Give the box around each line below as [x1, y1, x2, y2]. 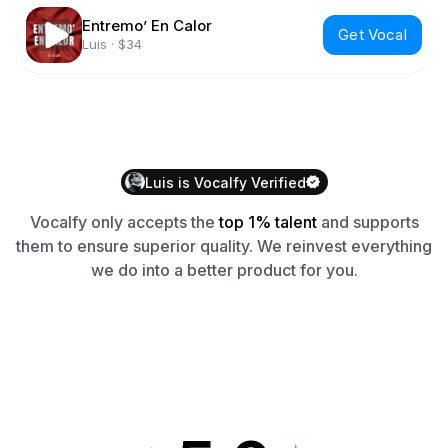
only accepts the [86, 212, 215, 232]
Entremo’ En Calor [82, 15, 212, 35]
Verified [246, 173, 306, 191]
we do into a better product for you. [90, 260, 358, 280]
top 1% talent [218, 212, 317, 232]
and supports [316, 212, 419, 232]
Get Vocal [338, 25, 407, 44]
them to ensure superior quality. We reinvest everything [16, 236, 432, 256]
